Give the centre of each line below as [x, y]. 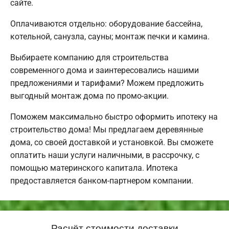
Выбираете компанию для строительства [89, 58]
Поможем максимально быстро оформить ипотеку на [114, 117]
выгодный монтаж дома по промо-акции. [89, 96]
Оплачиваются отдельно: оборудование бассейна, [106, 24]
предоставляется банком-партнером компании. [102, 181]
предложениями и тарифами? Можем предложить [107, 83]
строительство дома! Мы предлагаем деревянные [107, 130]
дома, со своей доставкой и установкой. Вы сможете [112, 143]
